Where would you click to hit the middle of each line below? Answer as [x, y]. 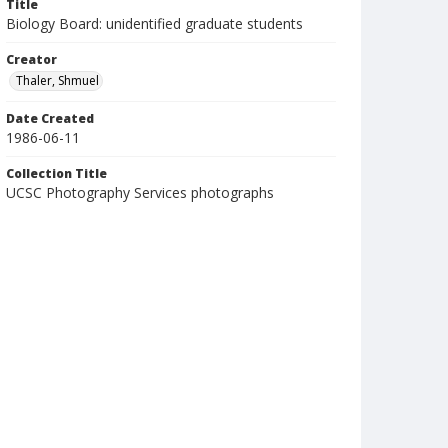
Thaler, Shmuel [57, 80]
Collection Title [56, 173]
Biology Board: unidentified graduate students [154, 23]
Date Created [50, 118]
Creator [31, 59]
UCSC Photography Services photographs [140, 192]
